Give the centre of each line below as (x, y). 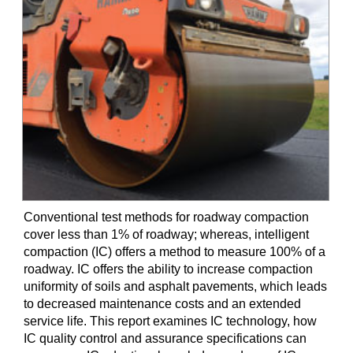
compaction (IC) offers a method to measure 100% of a (175, 251)
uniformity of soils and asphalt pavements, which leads (175, 286)
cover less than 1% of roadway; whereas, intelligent (166, 234)
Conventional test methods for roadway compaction (166, 217)
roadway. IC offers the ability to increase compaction (168, 269)
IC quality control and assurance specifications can (165, 338)
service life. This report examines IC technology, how (170, 321)
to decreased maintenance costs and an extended (162, 303)
